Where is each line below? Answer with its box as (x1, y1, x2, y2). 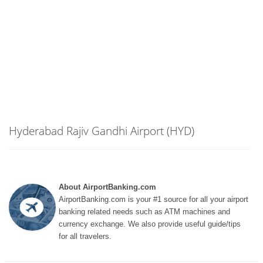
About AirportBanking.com (59, 183, 156, 191)
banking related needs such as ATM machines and (59, 207, 230, 216)
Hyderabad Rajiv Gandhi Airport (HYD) (9, 123, 195, 139)
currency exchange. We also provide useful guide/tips (59, 220, 241, 228)
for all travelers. (59, 232, 112, 241)
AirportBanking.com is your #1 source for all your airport (59, 195, 248, 204)
